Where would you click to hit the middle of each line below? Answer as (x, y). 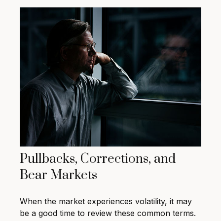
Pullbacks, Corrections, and (98, 159)
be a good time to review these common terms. (108, 213)
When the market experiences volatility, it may (106, 202)
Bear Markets (58, 176)
